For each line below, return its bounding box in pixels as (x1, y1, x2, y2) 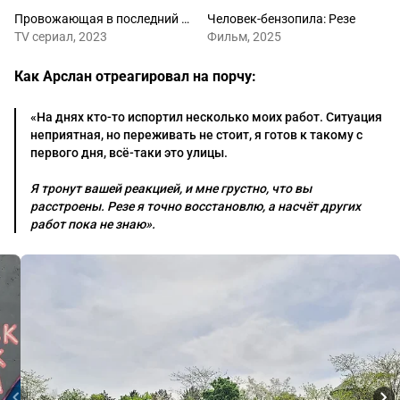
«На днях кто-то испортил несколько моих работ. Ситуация (30, 110, 382, 125)
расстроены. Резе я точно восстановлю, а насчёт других (30, 199, 361, 214)
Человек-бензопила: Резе (207, 12, 355, 27)
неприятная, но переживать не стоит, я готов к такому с (30, 128, 362, 143)
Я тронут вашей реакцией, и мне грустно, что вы (30, 181, 312, 196)
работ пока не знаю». (30, 217, 155, 232)
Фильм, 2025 (207, 29, 281, 45)
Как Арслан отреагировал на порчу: (14, 68, 263, 86)
